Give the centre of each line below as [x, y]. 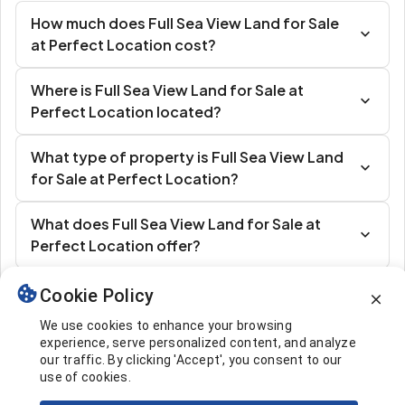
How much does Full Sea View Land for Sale [185, 23]
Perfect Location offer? [116, 245]
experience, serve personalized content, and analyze [198, 343]
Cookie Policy [97, 296]
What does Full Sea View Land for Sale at [176, 224]
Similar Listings [77, 320]
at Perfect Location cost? [123, 45]
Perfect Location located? [126, 112]
